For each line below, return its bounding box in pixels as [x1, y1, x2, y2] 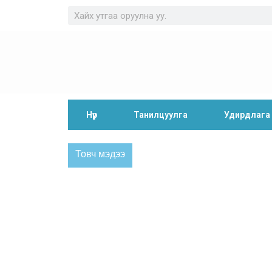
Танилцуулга [134, 110, 188, 120]
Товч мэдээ [75, 151, 125, 160]
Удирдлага [224, 110, 270, 120]
